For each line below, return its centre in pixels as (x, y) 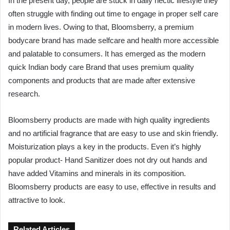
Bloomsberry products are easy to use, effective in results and (112, 186)
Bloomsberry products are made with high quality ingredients (109, 120)
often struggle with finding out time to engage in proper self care (113, 13)
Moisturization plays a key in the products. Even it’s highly (105, 146)
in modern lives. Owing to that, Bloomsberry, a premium (101, 27)
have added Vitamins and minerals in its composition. (97, 173)
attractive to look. (37, 200)
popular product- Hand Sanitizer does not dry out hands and (108, 160)
